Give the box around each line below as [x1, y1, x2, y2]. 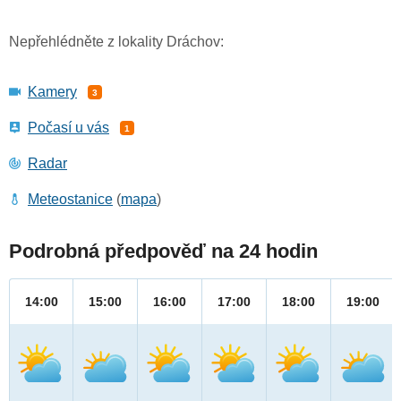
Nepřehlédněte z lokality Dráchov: [9, 34, 224, 50]
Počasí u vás [28, 120, 109, 136]
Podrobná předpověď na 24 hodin [9, 240, 318, 263]
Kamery [28, 84, 77, 100]
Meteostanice [28, 192, 113, 208]
